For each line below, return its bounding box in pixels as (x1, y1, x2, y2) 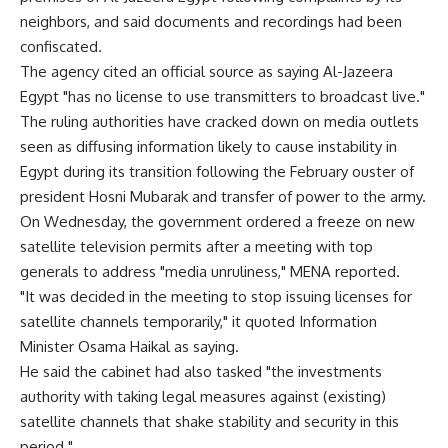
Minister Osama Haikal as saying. (20, 337, 239, 356)
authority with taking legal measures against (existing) (20, 387, 386, 406)
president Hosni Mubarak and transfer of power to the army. (20, 187, 426, 206)
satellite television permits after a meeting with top (20, 237, 373, 256)
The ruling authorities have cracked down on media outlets (20, 112, 419, 131)
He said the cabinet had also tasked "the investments (20, 362, 382, 381)
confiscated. (20, 37, 102, 56)
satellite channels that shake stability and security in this (20, 412, 399, 431)
